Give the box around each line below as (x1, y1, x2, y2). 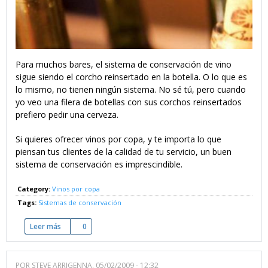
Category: (17, 184, 52, 193)
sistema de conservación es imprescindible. (16, 158, 182, 170)
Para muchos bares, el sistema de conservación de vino (16, 58, 232, 70)
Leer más (30, 221, 61, 232)
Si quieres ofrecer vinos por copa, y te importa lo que (16, 133, 221, 145)
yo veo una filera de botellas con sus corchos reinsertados (16, 96, 242, 108)
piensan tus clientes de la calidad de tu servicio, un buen (16, 145, 232, 157)
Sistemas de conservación (38, 197, 121, 207)
